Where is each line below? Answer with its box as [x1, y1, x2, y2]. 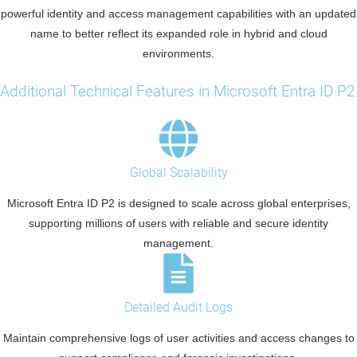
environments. [143, 47, 214, 61]
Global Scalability [129, 165, 228, 181]
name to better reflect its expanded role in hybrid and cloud [29, 27, 328, 41]
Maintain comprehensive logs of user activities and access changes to [2, 331, 355, 345]
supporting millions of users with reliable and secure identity [29, 217, 328, 230]
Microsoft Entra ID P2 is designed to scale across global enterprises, [6, 197, 351, 210]
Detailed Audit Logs [124, 300, 233, 316]
